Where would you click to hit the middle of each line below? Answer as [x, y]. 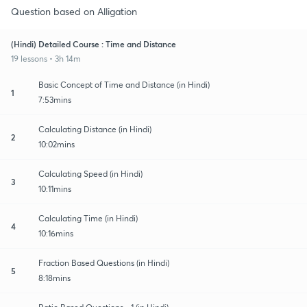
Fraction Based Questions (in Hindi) [104, 262]
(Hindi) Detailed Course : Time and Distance [94, 44]
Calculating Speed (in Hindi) [90, 173]
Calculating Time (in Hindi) [88, 218]
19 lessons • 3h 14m [46, 58]
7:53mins [55, 99]
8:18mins [54, 278]
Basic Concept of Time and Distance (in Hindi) [124, 84]
